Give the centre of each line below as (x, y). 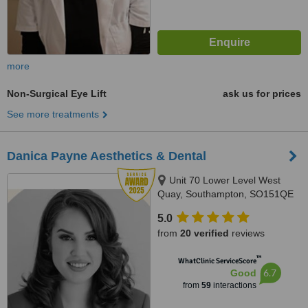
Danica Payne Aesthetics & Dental (107, 156)
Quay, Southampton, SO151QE (225, 194)
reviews (247, 233)
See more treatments (53, 114)
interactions (233, 285)
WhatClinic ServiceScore (217, 261)
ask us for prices (262, 93)
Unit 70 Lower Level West (225, 180)
